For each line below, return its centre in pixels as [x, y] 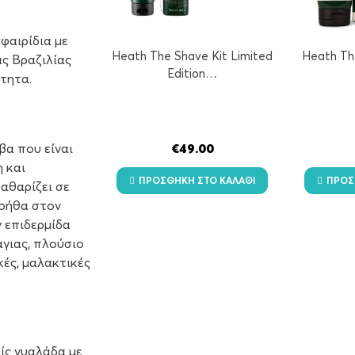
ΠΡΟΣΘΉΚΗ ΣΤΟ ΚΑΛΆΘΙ [197, 182]
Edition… [193, 74]
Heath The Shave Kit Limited [193, 56]
